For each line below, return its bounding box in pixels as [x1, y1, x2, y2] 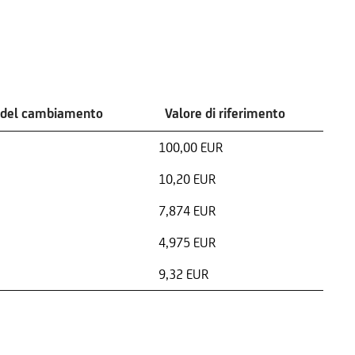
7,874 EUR [158, 203, 216, 219]
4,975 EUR [158, 235, 216, 250]
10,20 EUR [158, 171, 216, 187]
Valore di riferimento [165, 105, 285, 121]
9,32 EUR [158, 266, 208, 282]
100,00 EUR [158, 139, 223, 155]
